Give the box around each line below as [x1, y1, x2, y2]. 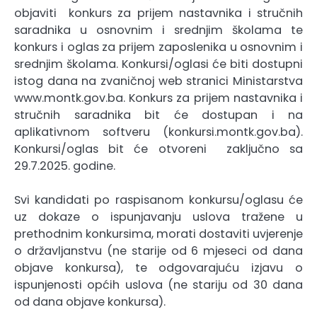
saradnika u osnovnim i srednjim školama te [14, 21, 303, 38]
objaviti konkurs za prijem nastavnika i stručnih [14, 4, 303, 21]
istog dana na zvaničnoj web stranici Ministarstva [14, 72, 303, 89]
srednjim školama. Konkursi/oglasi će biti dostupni [14, 55, 303, 72]
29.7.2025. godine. [14, 157, 115, 174]
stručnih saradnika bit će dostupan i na [14, 106, 303, 123]
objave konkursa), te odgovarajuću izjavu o [14, 259, 303, 276]
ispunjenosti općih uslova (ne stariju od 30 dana [14, 276, 303, 293]
